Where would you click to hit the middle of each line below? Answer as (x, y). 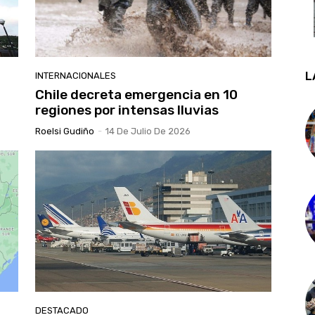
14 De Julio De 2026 (148, 131)
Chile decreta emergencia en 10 (136, 94)
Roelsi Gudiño (65, 131)
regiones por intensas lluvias (127, 110)
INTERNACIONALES (76, 75)
